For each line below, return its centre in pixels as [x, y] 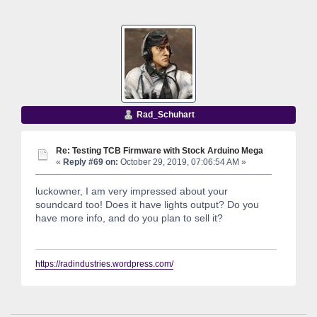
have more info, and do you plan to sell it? [129, 218]
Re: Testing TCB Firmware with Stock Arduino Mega [160, 150]
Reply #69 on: [91, 162]
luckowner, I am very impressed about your [132, 191]
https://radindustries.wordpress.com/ [104, 264]
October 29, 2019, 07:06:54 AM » [182, 162]
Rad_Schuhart [165, 114]
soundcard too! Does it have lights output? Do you [147, 205]
